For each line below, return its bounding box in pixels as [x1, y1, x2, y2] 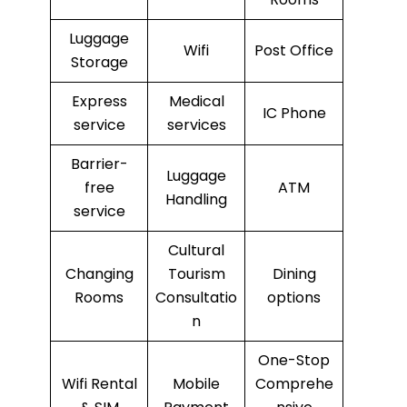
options [267, 287, 321, 309]
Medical [168, 91, 224, 113]
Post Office [254, 40, 333, 62]
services [166, 114, 226, 136]
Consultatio [155, 287, 237, 309]
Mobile [173, 373, 220, 395]
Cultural [168, 240, 224, 262]
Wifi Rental [61, 373, 137, 395]
